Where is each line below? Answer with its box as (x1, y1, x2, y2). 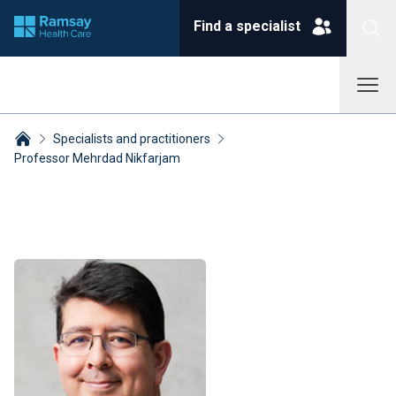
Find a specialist (194, 18, 301, 34)
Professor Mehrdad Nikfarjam (14, 151, 180, 165)
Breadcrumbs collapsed (13, 168, 160, 185)
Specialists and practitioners (53, 132, 210, 146)
